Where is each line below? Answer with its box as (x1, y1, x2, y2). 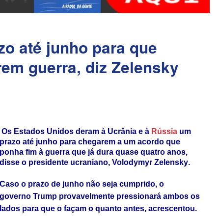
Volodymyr (112, 158, 152, 166)
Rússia (151, 127, 177, 136)
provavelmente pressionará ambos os (57, 192, 200, 201)
